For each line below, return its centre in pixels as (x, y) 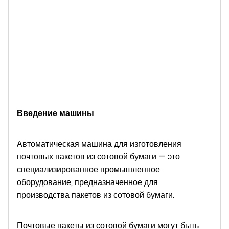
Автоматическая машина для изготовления (99, 144)
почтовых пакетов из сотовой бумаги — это (98, 157)
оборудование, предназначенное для (87, 182)
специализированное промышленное (88, 170)
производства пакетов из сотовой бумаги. (97, 195)
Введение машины (55, 113)
